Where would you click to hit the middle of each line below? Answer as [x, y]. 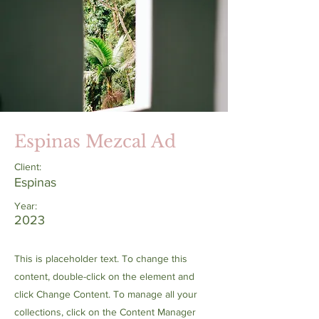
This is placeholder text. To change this [101, 259]
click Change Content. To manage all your [106, 294]
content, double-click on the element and [104, 277]
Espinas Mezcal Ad [95, 142]
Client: [28, 167]
